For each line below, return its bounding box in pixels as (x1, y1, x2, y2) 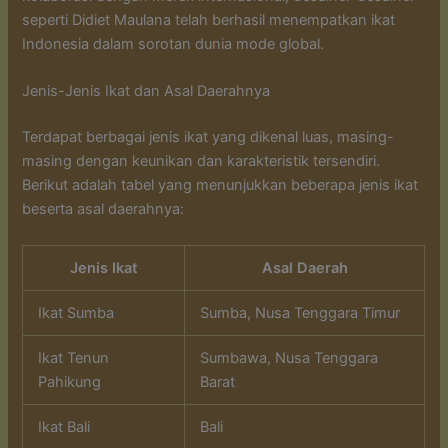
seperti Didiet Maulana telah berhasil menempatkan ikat (22, 11, 396, 30)
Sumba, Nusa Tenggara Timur (200, 303, 401, 322)
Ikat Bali (38, 417, 91, 436)
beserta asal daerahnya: (22, 200, 185, 219)
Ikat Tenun (38, 348, 110, 367)
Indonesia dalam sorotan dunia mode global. (22, 35, 325, 54)
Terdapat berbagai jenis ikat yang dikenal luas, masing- (22, 128, 395, 147)
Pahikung (38, 372, 102, 391)
